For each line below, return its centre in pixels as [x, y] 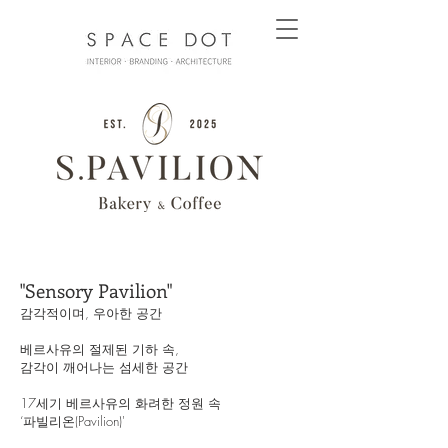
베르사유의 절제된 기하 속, [99, 349]
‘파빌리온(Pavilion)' [72, 421]
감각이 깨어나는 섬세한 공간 [104, 367]
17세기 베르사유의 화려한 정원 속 [120, 403]
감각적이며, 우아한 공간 [91, 313]
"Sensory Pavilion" [96, 290]
